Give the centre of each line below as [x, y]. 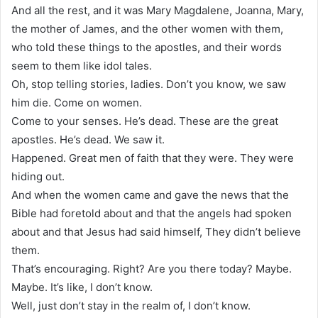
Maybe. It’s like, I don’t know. [82, 287]
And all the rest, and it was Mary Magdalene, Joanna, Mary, [158, 10]
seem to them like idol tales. [82, 65]
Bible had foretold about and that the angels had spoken [152, 213]
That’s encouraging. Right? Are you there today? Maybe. [152, 268]
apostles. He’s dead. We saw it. [88, 139]
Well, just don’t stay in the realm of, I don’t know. [131, 305]
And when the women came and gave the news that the [150, 194]
